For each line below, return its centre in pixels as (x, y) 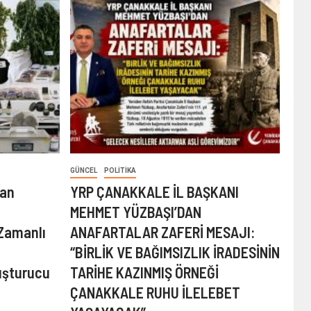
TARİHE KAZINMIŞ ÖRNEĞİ (144, 272)
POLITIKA (120, 170)
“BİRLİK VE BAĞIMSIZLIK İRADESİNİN (175, 252)
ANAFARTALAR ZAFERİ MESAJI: (162, 232)
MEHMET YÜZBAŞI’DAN (135, 212)
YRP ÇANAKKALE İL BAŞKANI (154, 192)
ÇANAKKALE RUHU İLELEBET (155, 292)
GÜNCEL (83, 170)
